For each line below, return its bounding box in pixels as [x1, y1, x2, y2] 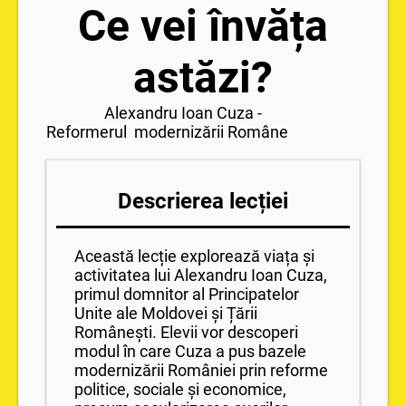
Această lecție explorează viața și [74, 246, 314, 266]
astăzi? [133, 51, 273, 103]
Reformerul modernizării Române [46, 121, 288, 141]
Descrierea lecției [118, 188, 288, 214]
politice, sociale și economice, [74, 379, 286, 399]
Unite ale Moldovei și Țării [74, 303, 257, 323]
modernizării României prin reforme [74, 360, 328, 380]
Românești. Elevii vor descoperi [74, 322, 298, 342]
